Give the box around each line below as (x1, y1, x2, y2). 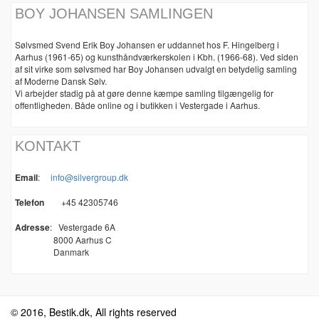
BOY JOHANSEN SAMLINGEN (15, 6, 213, 22)
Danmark (17, 246, 89, 258)
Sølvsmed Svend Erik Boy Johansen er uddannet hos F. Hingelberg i (15, 38, 279, 51)
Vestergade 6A (58, 221, 115, 234)
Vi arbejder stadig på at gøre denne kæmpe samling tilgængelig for (15, 87, 273, 100)
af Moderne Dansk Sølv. (15, 75, 107, 88)
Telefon (15, 196, 61, 209)
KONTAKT (15, 138, 80, 155)
